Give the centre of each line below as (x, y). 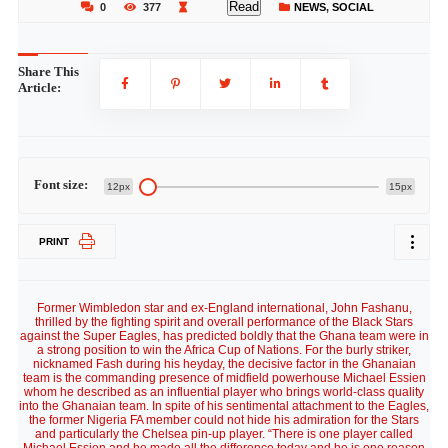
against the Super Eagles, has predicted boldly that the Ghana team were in (224, 336)
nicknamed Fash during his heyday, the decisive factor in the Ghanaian (224, 364)
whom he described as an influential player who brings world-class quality (224, 392)
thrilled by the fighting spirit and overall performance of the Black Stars (224, 322)
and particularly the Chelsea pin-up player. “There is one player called (224, 434)
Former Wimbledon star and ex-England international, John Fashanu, (224, 308)
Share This (48, 71)
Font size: (60, 184)
